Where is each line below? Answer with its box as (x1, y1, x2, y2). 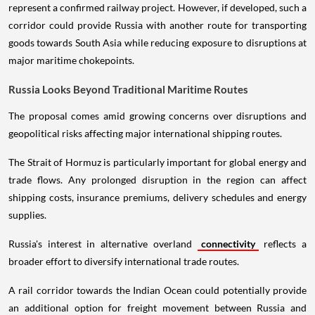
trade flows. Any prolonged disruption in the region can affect (8, 174, 307, 186)
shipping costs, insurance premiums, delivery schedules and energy (8, 191, 307, 204)
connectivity (200, 238, 255, 250)
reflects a (258, 238, 307, 250)
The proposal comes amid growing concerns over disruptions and (8, 110, 307, 122)
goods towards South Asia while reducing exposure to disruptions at (8, 37, 307, 49)
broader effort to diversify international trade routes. (8, 255, 239, 268)
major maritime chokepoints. (8, 54, 134, 67)
